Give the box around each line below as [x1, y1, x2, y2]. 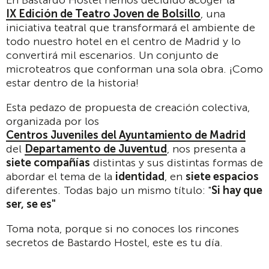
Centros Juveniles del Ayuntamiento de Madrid [6, 128, 246, 142]
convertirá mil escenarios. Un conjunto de [6, 49, 219, 62]
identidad [115, 170, 165, 184]
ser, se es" [6, 198, 56, 211]
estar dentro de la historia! [6, 76, 139, 90]
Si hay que [211, 184, 262, 198]
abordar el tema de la [6, 170, 115, 184]
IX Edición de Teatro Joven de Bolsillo [6, 7, 201, 21]
